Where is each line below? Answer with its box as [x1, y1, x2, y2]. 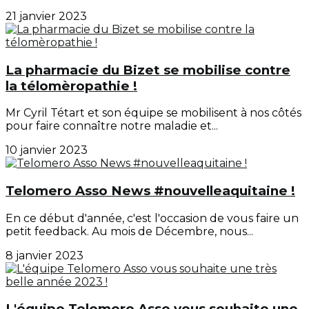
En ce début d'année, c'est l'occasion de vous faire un [6, 211, 299, 225]
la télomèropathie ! [6, 77, 137, 94]
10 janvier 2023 [6, 143, 88, 157]
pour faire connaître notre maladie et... [6, 119, 218, 133]
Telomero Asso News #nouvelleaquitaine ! [6, 183, 295, 199]
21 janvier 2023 [6, 9, 87, 23]
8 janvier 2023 [6, 248, 83, 262]
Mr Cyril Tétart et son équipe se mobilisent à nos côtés [6, 106, 301, 120]
